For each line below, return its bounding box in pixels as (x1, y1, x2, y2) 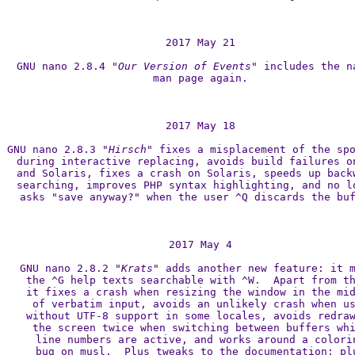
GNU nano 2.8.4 (17, 60, 112, 72)
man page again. (153, 72, 248, 84)
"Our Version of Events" (112, 60, 258, 72)
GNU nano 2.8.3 (7, 143, 102, 155)
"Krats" (115, 262, 159, 274)
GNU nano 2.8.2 (20, 262, 115, 274)
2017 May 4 (169, 239, 232, 250)
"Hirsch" (102, 143, 153, 155)
